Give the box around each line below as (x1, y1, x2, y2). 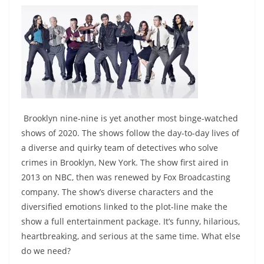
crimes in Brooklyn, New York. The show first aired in (21, 157, 229, 169)
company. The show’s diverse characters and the (21, 186, 213, 198)
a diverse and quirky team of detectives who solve (21, 142, 218, 154)
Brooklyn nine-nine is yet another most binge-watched (21, 113, 238, 124)
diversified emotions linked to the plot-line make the (21, 201, 227, 213)
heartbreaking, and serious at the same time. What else (21, 230, 240, 242)
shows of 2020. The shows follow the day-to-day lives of (21, 127, 239, 139)
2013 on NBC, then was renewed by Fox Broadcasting (21, 171, 230, 183)
